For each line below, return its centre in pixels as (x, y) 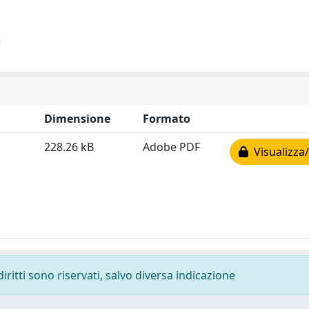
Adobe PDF (171, 147)
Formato (167, 119)
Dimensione (77, 119)
